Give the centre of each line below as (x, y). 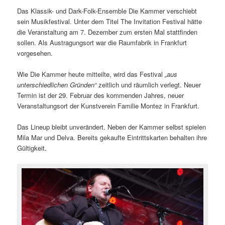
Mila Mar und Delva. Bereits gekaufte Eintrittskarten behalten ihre (112, 137)
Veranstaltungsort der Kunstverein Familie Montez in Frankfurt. (108, 105)
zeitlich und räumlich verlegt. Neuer (149, 84)
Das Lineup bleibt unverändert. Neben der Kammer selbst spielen (112, 127)
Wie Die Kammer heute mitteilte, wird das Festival (91, 74)
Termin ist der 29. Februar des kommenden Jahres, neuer (101, 95)
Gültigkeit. (32, 148)
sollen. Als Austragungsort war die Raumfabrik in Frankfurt (102, 42)
